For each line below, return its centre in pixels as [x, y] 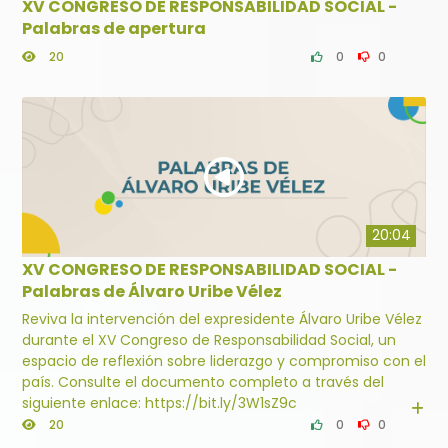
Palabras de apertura [114, 29]
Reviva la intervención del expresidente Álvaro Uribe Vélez [222, 319]
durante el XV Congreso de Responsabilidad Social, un [209, 340]
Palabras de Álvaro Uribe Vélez [152, 292]
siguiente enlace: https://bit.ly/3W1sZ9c [159, 403]
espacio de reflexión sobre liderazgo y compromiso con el [224, 361]
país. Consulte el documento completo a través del [40, 382]
